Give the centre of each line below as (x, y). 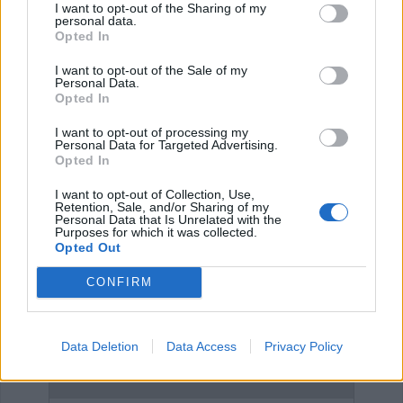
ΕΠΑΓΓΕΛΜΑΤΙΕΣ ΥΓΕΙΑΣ (174, 177)
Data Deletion (99, 346)
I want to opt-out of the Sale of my (151, 70)
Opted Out (88, 247)
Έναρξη (41, 55)
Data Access (201, 346)
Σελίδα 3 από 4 (344, 98)
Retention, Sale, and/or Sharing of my (162, 206)
